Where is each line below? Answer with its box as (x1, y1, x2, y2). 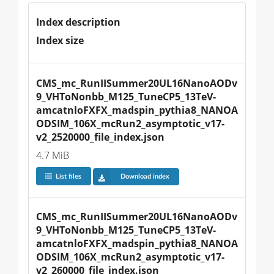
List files (55, 173, 81, 180)
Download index (120, 173, 169, 180)
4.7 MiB (36, 148, 69, 162)
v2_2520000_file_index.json (36, 130, 165, 144)
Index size (36, 33, 84, 47)
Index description (36, 15, 120, 29)
